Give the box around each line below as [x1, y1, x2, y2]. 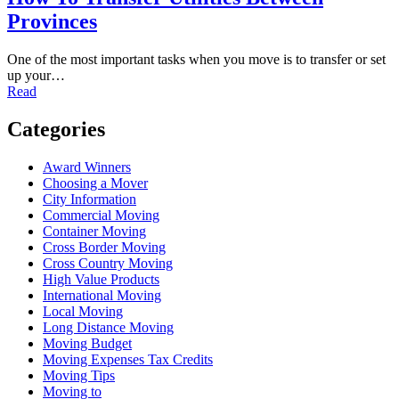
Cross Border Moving [43, 239, 166, 255]
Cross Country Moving [43, 255, 173, 271]
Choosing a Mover [43, 175, 148, 191]
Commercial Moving [43, 207, 159, 223]
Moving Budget [43, 335, 132, 351]
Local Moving [43, 303, 123, 319]
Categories [7, 117, 105, 141]
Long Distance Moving [43, 319, 174, 335]
